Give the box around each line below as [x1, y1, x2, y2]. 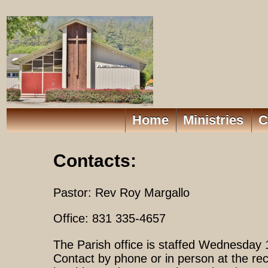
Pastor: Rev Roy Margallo [53, 186, 190, 200]
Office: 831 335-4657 [53, 212, 166, 226]
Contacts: [53, 151, 136, 171]
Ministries [183, 113, 243, 127]
